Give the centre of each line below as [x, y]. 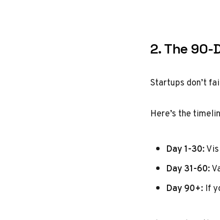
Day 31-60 [187, 168]
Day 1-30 [184, 149]
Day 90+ [183, 188]
